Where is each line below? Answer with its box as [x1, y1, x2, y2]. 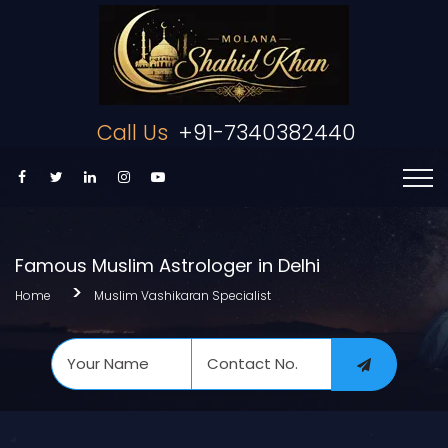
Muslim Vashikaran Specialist [94, 286, 271, 304]
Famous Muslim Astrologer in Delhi [15, 253, 320, 278]
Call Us [96, 118, 168, 147]
